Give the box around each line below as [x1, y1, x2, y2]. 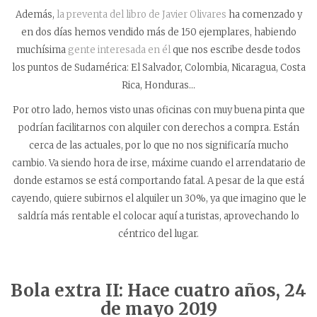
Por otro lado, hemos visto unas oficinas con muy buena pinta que [12, 104, 305, 117]
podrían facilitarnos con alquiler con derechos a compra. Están [18, 122, 299, 134]
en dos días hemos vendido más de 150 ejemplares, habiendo [21, 26, 296, 39]
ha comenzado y [226, 8, 302, 21]
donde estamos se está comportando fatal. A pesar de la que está [13, 175, 304, 188]
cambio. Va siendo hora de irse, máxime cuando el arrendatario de [11, 157, 306, 170]
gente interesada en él [68, 44, 171, 57]
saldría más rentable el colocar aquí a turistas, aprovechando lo [18, 210, 299, 223]
